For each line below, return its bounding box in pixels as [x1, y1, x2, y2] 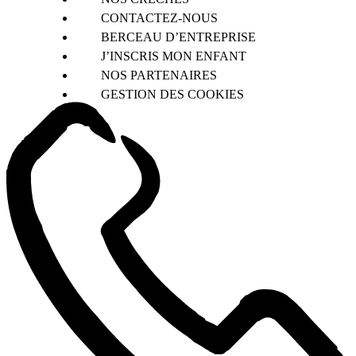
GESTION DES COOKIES [100, 87, 244, 101]
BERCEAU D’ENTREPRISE [100, 29, 256, 44]
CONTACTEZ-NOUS [100, 10, 218, 25]
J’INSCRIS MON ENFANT [100, 48, 246, 63]
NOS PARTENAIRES [100, 68, 217, 82]
